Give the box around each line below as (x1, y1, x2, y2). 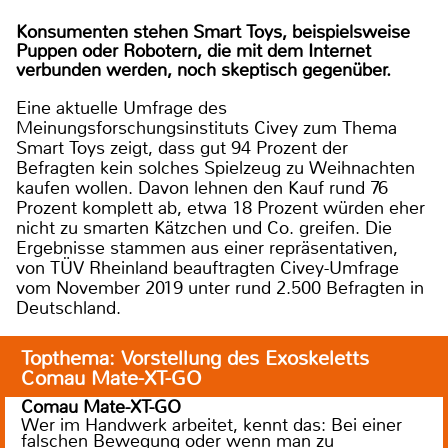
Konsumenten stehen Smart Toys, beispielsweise (16, 19, 410, 44)
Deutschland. (16, 295, 121, 320)
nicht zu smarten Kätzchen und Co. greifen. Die (16, 215, 392, 240)
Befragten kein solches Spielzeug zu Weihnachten (16, 155, 415, 180)
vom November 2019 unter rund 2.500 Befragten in (16, 275, 424, 300)
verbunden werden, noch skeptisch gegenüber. (16, 57, 391, 82)
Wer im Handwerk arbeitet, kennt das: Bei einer (21, 412, 402, 437)
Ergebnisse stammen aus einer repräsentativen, (16, 235, 398, 260)
